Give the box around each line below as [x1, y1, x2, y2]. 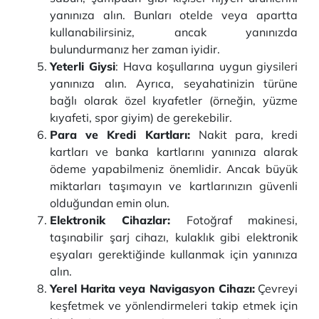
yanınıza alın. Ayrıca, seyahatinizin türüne [50, 76, 298, 90]
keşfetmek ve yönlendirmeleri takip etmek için [50, 298, 298, 313]
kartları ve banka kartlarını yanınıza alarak [50, 145, 298, 159]
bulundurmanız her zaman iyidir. [50, 42, 220, 56]
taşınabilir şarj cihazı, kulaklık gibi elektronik [50, 230, 298, 244]
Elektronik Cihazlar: [50, 213, 187, 227]
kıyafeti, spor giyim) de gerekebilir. [50, 110, 232, 125]
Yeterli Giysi [50, 59, 116, 73]
